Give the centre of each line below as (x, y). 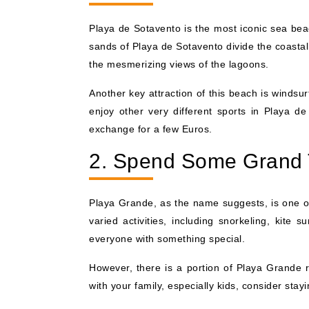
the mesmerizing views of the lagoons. (179, 64)
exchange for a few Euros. (151, 129)
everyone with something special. (167, 238)
